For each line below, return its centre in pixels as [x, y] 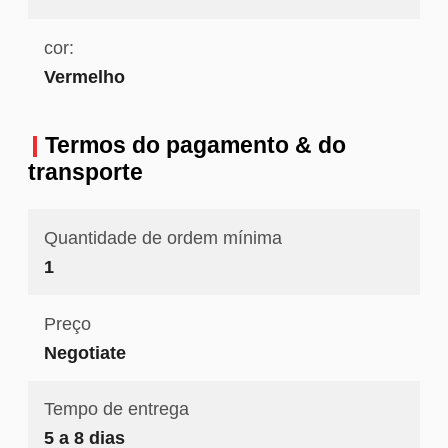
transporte [85, 172]
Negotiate [84, 352]
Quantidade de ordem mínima [162, 238]
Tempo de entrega [116, 409]
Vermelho [84, 77]
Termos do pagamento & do [195, 145]
